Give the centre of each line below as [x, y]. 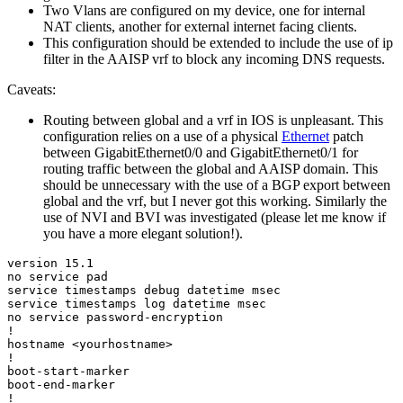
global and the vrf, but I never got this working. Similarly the [215, 201]
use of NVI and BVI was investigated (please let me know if [215, 217]
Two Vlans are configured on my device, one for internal [204, 10]
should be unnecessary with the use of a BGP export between [217, 184]
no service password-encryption [115, 317]
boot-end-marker [61, 384]
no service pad [58, 276]
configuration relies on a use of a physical [162, 136]
